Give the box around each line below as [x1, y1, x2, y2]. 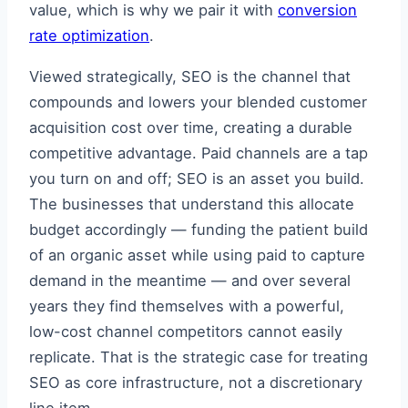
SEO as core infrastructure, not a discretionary [29, 372, 362, 392]
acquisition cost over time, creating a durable [29, 117, 352, 137]
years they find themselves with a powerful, [29, 296, 344, 315]
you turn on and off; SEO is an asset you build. [29, 168, 364, 188]
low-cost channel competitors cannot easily [29, 321, 342, 341]
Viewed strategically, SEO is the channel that [29, 66, 351, 86]
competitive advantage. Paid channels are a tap [29, 143, 368, 162]
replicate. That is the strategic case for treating [29, 347, 368, 366]
